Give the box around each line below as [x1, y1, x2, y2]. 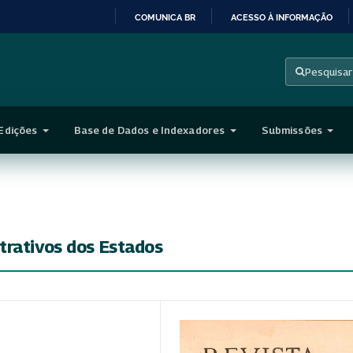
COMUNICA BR [135, 11, 195, 23]
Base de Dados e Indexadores [73, 123, 228, 136]
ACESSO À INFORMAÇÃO [231, 11, 333, 23]
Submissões [261, 123, 325, 136]
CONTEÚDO [176, 102, 225, 113]
